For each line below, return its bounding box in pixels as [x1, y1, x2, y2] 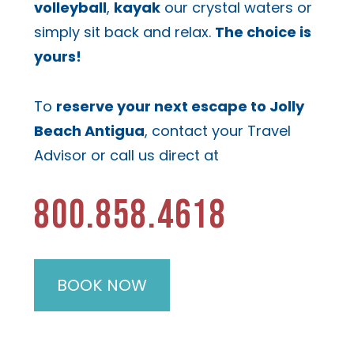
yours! [33, 47, 81, 67]
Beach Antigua [33, 120, 145, 141]
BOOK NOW [56, 273, 147, 296]
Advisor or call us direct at [33, 145, 219, 165]
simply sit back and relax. [33, 22, 215, 43]
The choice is [214, 22, 311, 43]
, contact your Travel [144, 120, 291, 141]
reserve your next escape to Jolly [55, 96, 304, 116]
